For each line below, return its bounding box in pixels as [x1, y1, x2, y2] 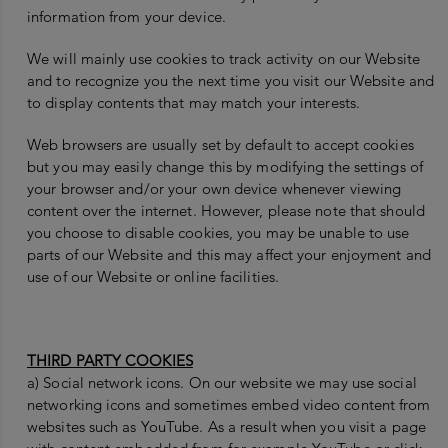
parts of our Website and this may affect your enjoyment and [27, 245, 431, 265]
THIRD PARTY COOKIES [27, 351, 193, 371]
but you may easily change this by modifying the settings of [27, 157, 423, 177]
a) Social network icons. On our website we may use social [27, 373, 417, 393]
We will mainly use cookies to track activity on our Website [27, 49, 420, 69]
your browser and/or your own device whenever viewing [27, 179, 402, 199]
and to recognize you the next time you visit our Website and [27, 71, 435, 91]
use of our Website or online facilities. [27, 267, 280, 287]
